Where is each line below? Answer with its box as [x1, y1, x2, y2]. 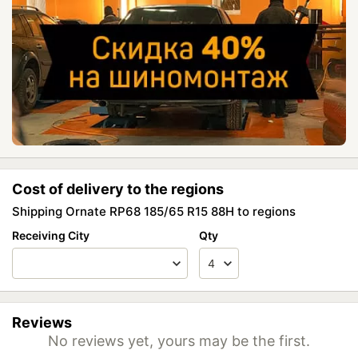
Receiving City [12, 229, 89, 242]
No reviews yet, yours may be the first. [48, 332, 310, 349]
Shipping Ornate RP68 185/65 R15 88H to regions [12, 204, 296, 219]
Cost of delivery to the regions [12, 181, 224, 197]
